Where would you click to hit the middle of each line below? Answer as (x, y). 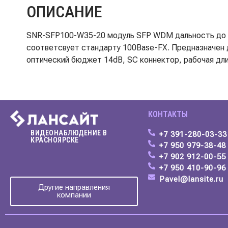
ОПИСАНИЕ (64, 12)
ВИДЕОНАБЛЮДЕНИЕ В (69, 133)
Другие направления (74, 188)
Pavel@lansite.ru (191, 179)
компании (74, 195)
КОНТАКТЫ (168, 114)
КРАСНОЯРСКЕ (55, 140)
